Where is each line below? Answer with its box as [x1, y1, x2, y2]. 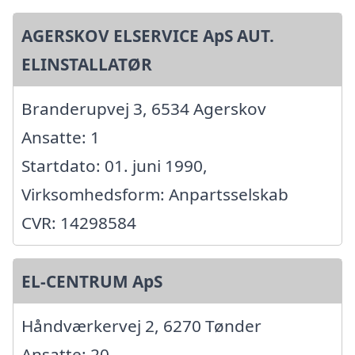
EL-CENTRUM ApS [21, 269, 162, 292]
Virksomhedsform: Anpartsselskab [21, 182, 288, 205]
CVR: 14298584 [21, 211, 136, 234]
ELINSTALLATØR [21, 52, 152, 75]
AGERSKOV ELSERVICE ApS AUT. [21, 24, 274, 47]
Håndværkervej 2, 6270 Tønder [21, 314, 261, 337]
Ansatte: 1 [21, 125, 100, 148]
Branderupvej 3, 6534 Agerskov [21, 97, 266, 120]
